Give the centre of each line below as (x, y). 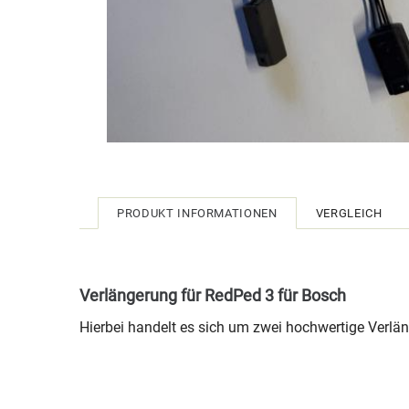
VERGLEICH (349, 213)
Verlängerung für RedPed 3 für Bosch (213, 295)
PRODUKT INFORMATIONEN (197, 213)
